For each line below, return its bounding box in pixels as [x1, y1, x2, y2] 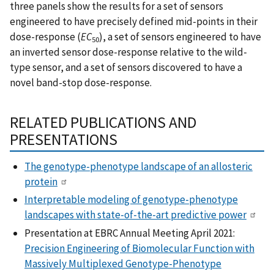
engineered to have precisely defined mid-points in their [10, 14, 257, 28]
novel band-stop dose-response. [10, 75, 152, 89]
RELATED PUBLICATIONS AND [10, 113, 196, 133]
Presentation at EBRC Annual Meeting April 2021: [24, 226, 235, 240]
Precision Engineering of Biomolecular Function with [24, 241, 254, 255]
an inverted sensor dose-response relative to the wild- [10, 45, 247, 59]
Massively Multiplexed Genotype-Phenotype [24, 256, 221, 270]
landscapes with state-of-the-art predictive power [24, 208, 246, 222]
